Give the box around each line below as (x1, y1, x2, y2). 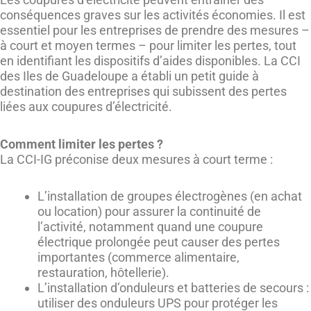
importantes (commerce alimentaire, (37, 250, 239, 265)
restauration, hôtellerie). (37, 265, 169, 280)
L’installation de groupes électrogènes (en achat (37, 189, 302, 204)
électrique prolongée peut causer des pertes (37, 235, 280, 250)
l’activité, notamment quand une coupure (37, 219, 263, 235)
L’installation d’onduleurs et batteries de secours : (37, 280, 309, 296)
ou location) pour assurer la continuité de (37, 204, 261, 219)
